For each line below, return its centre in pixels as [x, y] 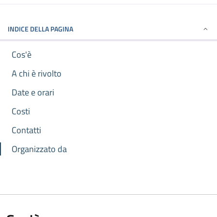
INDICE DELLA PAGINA [40, 29]
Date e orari [33, 92]
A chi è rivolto [37, 73]
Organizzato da [39, 149]
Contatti [26, 130]
